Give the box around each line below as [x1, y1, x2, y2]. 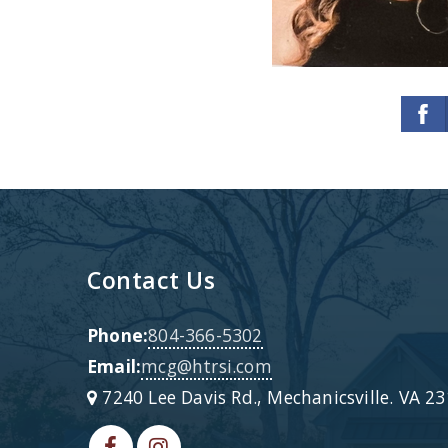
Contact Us [87, 264, 215, 296]
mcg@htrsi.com [141, 354, 272, 378]
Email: [87, 354, 142, 378]
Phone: [87, 323, 149, 347]
